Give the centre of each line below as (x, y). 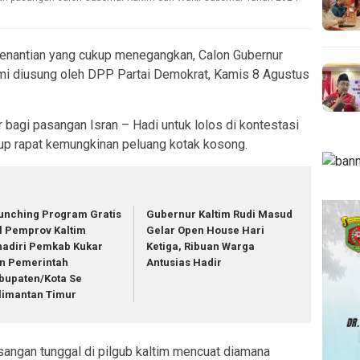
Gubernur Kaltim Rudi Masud (220, 214)
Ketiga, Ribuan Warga (201, 246)
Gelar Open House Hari (206, 230)
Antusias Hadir (184, 262)
